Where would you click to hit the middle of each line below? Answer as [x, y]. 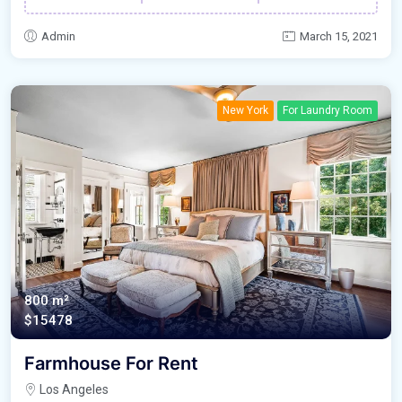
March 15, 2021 [339, 36]
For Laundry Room [328, 110]
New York [245, 110]
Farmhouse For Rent [111, 363]
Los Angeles [73, 389]
